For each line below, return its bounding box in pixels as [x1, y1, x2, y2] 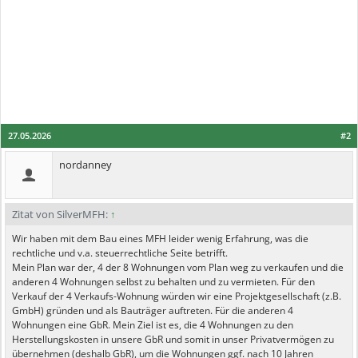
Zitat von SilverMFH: [12, 207, 110, 221]
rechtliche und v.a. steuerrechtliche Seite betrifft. [12, 246, 228, 260]
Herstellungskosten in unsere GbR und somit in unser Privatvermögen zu [12, 332, 334, 346]
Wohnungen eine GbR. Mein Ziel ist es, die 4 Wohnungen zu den [12, 318, 293, 332]
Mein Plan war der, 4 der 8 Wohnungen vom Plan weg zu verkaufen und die [12, 261, 344, 274]
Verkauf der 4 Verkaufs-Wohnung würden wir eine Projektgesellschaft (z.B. [12, 289, 341, 303]
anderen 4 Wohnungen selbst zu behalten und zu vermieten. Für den [12, 275, 315, 288]
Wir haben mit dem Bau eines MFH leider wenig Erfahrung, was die [12, 232, 308, 245]
